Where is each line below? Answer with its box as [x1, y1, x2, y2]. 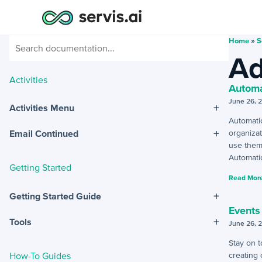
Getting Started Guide [9, 190, 101, 201]
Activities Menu [9, 102, 74, 113]
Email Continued [9, 128, 78, 139]
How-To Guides [9, 250, 71, 261]
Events [228, 204, 260, 216]
